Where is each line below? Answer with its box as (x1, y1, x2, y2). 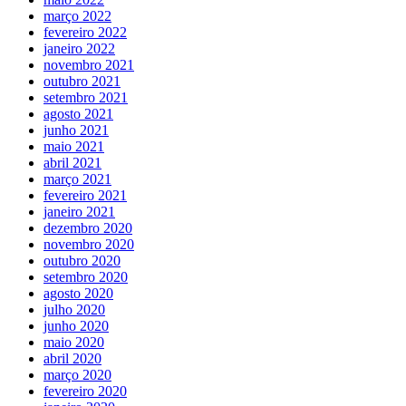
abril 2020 (43, 350, 101, 366)
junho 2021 (43, 121, 109, 138)
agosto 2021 (43, 105, 113, 121)
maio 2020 (43, 333, 104, 350)
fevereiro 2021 (43, 187, 127, 203)
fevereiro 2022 (43, 24, 127, 40)
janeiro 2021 (43, 203, 115, 219)
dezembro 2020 (43, 219, 132, 236)
